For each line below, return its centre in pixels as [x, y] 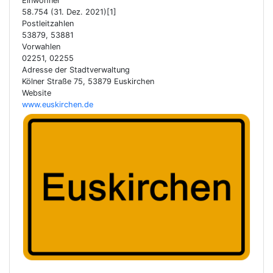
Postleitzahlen [48, 23]
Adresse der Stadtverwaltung [76, 70]
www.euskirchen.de [58, 105]
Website [37, 93]
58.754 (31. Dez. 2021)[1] [69, 12]
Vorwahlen [41, 47]
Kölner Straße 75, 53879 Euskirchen [88, 81]
